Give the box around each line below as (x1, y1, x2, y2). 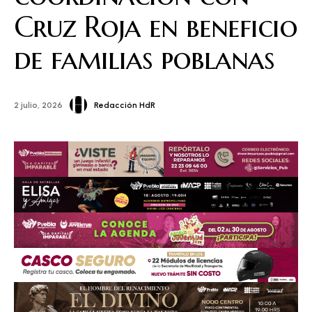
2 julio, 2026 (14, 100, 63, 110)
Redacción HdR (94, 100, 155, 110)
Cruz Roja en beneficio (14, 8, 297, 45)
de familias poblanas (14, 40, 274, 77)
